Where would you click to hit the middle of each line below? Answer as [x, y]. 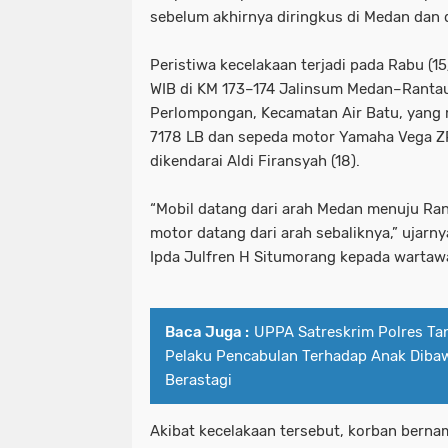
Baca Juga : [207, 331]
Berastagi [198, 379]
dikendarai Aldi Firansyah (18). [255, 160]
